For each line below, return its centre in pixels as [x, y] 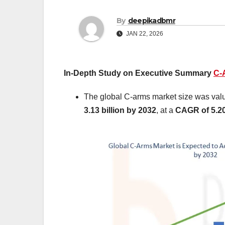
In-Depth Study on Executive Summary [139, 73]
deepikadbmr [151, 21]
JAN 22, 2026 [144, 34]
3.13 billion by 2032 [120, 110]
